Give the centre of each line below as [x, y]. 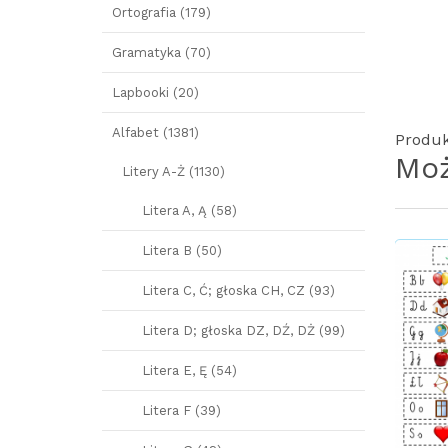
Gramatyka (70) [161, 52]
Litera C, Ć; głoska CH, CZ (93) [238, 290]
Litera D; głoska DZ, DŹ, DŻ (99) [243, 330]
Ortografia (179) [161, 12]
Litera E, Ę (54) [189, 370]
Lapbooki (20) [155, 92]
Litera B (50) [182, 250]
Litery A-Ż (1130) [173, 171]
